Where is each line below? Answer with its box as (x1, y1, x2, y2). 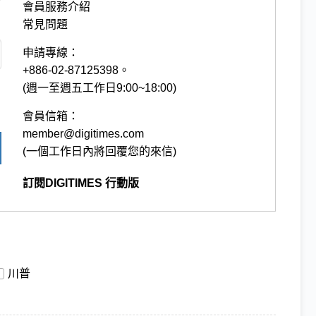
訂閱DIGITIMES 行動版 (23, 176, 140, 189)
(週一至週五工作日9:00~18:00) (23, 81, 177, 94)
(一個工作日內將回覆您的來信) (23, 145, 177, 157)
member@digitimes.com (23, 127, 145, 140)
